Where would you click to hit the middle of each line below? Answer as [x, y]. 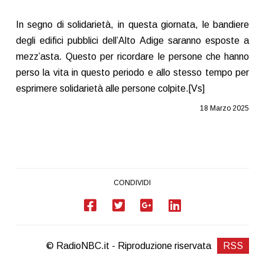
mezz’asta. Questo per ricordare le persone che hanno [132, 57]
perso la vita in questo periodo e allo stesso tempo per [132, 73]
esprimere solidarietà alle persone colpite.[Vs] [110, 89]
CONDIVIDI [132, 183]
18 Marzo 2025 [225, 109]
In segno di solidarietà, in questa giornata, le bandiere [132, 25]
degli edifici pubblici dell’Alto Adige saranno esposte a [132, 41]
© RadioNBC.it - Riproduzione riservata [129, 246]
